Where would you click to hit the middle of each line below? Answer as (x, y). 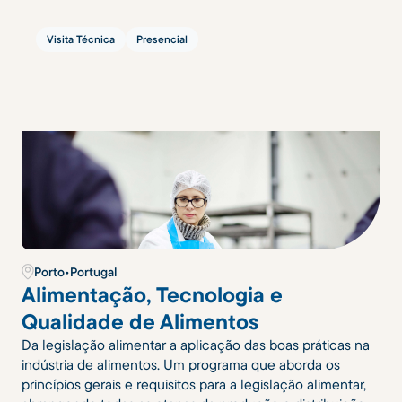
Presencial (162, 39)
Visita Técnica (81, 39)
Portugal (93, 271)
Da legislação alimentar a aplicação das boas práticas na (196, 344)
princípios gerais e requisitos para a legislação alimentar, (194, 384)
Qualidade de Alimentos (140, 321)
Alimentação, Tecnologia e (152, 294)
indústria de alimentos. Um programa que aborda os (181, 364)
